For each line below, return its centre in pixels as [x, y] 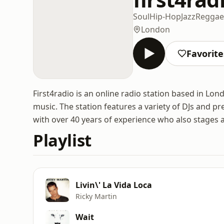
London [155, 29]
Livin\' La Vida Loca [114, 185]
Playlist [62, 140]
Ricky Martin [96, 196]
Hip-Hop [165, 16]
